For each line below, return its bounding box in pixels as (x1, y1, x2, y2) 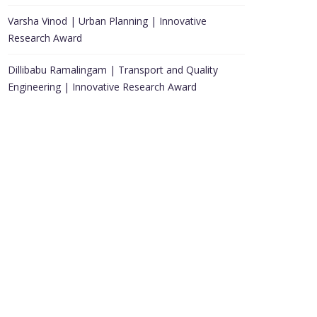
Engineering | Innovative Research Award (8, 80, 197, 93)
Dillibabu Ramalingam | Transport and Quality (8, 63, 218, 76)
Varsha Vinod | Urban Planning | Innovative (8, 14, 207, 28)
